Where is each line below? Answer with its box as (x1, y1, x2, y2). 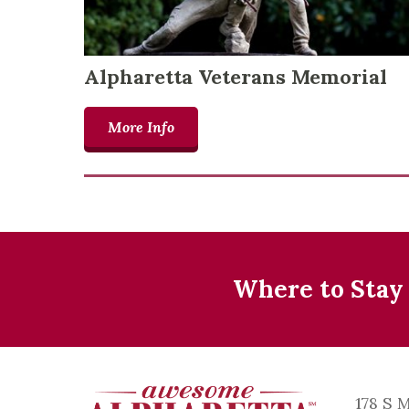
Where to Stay (233, 273, 404, 304)
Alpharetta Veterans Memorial (84, 64, 387, 90)
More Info (108, 118, 174, 137)
